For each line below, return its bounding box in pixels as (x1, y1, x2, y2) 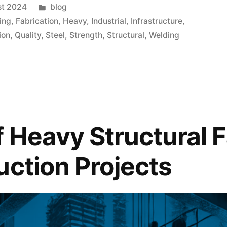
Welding (149, 30, 180, 41)
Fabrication (16, 16, 59, 26)
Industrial (91, 16, 127, 26)
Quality (15, 30, 42, 41)
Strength (69, 30, 103, 41)
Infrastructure (131, 16, 183, 26)
